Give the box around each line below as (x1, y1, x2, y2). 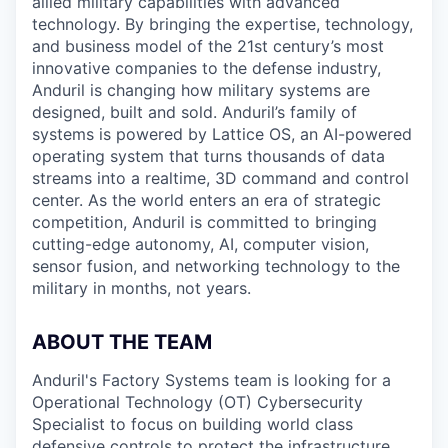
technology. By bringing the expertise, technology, (32, 14, 413, 34)
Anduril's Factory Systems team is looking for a (32, 370, 391, 390)
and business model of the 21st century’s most (32, 36, 384, 56)
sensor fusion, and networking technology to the (32, 256, 400, 276)
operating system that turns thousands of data (32, 146, 385, 166)
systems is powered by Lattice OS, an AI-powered (32, 124, 412, 144)
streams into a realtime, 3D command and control (32, 168, 409, 188)
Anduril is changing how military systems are (32, 80, 370, 100)
